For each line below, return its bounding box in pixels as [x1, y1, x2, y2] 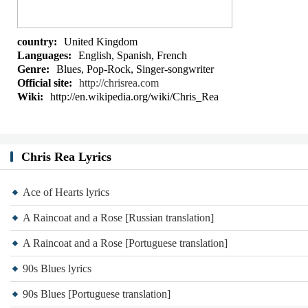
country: [17, 36, 57, 47]
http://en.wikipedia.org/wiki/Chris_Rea [50, 91, 219, 102]
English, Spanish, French [78, 49, 187, 61]
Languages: [17, 49, 71, 61]
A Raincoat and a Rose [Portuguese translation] [23, 237, 228, 249]
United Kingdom [64, 36, 137, 47]
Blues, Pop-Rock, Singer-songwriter [56, 63, 214, 75]
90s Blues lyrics [23, 263, 91, 274]
